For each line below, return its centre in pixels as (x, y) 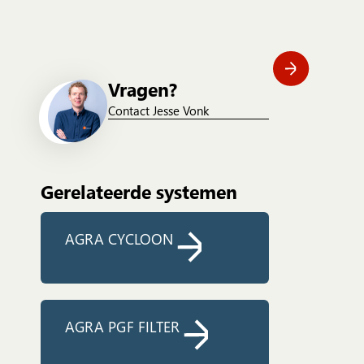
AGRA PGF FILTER (123, 327)
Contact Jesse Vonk (159, 111)
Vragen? (143, 89)
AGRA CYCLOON (119, 239)
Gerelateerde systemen (139, 192)
